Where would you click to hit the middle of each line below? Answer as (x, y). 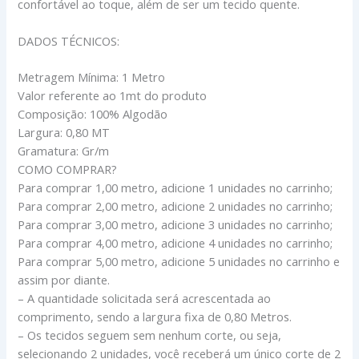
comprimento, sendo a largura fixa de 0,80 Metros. (155, 316)
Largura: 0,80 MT (64, 132)
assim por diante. (64, 279)
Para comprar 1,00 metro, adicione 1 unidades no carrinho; (175, 187)
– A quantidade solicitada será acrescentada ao (145, 298)
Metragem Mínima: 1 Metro (92, 77)
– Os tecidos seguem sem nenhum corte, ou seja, (150, 335)
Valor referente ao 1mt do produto (113, 95)
